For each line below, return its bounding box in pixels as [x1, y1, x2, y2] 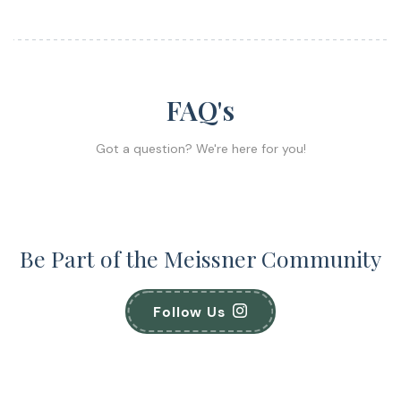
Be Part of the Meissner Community [20, 243, 381, 273]
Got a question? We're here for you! [95, 140, 306, 157]
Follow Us [153, 302, 226, 321]
